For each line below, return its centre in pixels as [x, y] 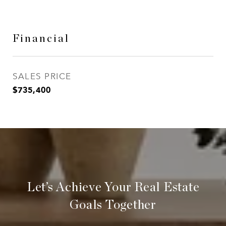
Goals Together [113, 205]
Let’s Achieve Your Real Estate [113, 187]
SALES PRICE [42, 76]
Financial [41, 39]
